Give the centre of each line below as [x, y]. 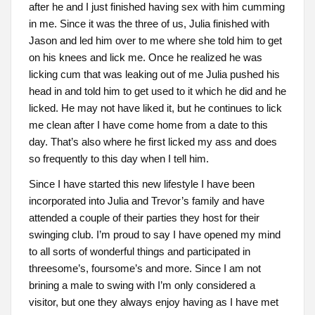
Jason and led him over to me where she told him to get [155, 41]
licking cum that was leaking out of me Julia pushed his [154, 75]
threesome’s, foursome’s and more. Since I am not [144, 268]
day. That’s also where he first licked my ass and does [153, 142]
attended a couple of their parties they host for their [144, 217]
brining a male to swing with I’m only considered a [142, 285]
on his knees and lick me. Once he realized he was [145, 58]
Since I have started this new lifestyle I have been [141, 184]
